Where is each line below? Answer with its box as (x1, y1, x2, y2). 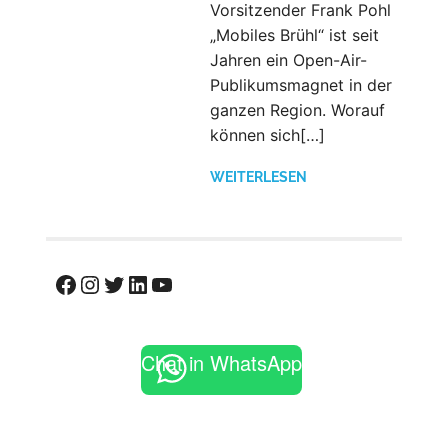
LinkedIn (124, 268, 220, 297)
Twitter (100, 268, 182, 297)
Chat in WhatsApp (141, 347, 302, 377)
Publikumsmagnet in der (209, 74, 392, 95)
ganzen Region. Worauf (209, 99, 385, 120)
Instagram (76, 268, 192, 297)
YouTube (148, 268, 246, 297)
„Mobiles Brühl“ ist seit (209, 24, 379, 45)
